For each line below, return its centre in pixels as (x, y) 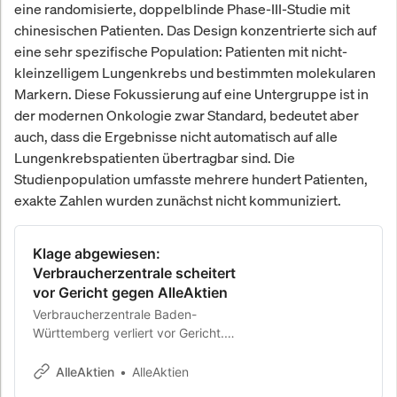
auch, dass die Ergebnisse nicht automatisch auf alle (176, 136)
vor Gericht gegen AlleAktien (130, 292)
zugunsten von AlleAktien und (119, 370)
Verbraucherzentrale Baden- (115, 314)
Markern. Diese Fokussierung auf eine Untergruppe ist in (191, 93)
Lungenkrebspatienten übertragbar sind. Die (155, 157)
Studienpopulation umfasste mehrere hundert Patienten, (191, 179)
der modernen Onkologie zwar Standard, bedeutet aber (187, 115)
